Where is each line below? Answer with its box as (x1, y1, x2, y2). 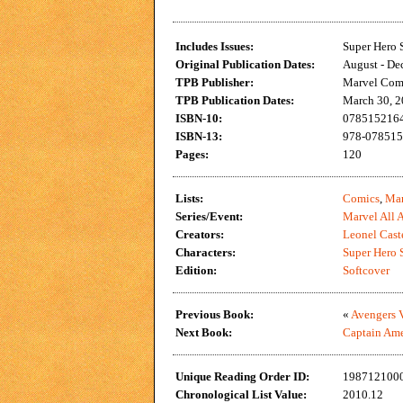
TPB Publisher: (175, 76, 254, 89)
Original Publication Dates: (175, 58, 315, 71)
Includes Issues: (175, 40, 254, 53)
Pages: (175, 148, 209, 161)
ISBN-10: (175, 112, 222, 125)
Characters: (175, 246, 236, 259)
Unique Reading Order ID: (175, 370, 309, 383)
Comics (343, 192, 380, 205)
